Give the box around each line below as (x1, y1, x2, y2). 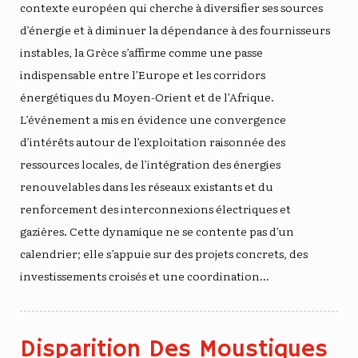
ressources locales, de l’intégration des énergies (20, 155, 280, 172)
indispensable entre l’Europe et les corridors (20, 66, 265, 82)
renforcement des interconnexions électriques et (20, 200, 291, 217)
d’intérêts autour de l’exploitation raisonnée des (20, 133, 285, 149)
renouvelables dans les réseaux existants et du (20, 177, 273, 194)
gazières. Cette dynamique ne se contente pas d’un (20, 222, 294, 239)
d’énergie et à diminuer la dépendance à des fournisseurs (20, 21, 330, 38)
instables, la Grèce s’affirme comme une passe (20, 43, 263, 60)
